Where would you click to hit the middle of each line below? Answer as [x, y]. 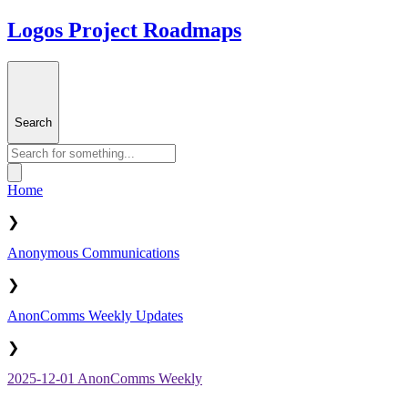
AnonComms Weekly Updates [95, 316]
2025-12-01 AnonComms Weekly [105, 379]
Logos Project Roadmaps [124, 30]
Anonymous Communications [93, 253]
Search [33, 122]
